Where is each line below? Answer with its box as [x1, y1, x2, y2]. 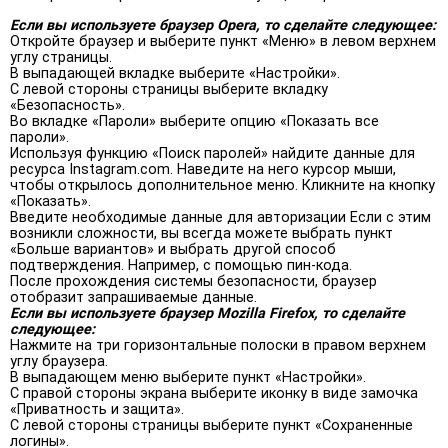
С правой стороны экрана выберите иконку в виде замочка [10, 384, 418, 402]
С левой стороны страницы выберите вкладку [10, 80, 328, 98]
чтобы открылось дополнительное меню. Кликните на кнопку [10, 176, 435, 194]
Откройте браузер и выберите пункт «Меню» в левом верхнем [10, 32, 436, 50]
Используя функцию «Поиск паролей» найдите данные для [10, 144, 415, 162]
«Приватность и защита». [10, 400, 184, 418]
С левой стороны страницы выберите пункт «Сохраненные [10, 416, 413, 434]
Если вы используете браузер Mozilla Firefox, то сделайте [10, 304, 405, 322]
